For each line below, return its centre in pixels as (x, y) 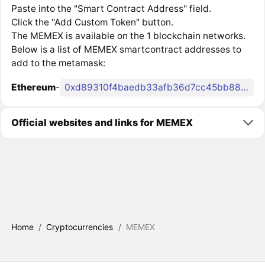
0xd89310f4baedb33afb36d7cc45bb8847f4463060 (244, 88)
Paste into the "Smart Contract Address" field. (111, 8)
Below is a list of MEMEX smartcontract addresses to (126, 49)
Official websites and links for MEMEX (102, 123)
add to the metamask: (58, 63)
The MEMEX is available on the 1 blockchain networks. (128, 35)
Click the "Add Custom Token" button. (92, 22)
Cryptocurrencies (80, 227)
